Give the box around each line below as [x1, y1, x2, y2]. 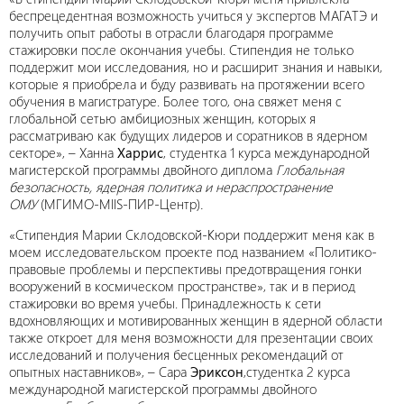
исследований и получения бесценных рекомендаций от [9, 345, 344, 363]
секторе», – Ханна [9, 143, 114, 161]
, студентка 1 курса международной [163, 143, 370, 161]
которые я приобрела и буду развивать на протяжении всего [9, 75, 364, 93]
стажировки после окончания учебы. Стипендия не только [9, 41, 353, 59]
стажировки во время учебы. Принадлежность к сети [9, 294, 321, 312]
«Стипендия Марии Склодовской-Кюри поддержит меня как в [9, 225, 374, 243]
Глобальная [276, 161, 344, 179]
